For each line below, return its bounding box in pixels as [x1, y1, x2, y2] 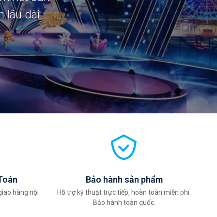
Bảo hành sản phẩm [85, 174, 163, 185]
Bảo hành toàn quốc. [93, 199, 155, 206]
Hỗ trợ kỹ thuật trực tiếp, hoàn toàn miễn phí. [57, 188, 191, 196]
